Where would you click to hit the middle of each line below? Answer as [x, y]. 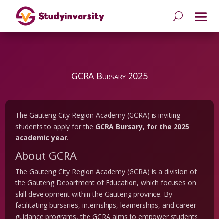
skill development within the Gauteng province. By [94, 194]
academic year [41, 138]
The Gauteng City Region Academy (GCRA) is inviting [98, 115]
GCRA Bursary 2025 [109, 76]
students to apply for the [55, 127]
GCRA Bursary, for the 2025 [142, 127]
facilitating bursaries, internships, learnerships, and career [106, 205]
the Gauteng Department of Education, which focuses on [106, 183]
